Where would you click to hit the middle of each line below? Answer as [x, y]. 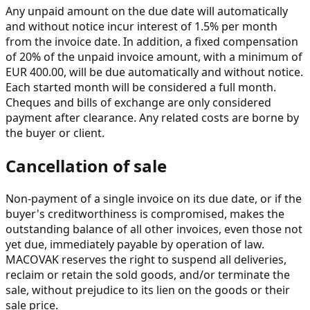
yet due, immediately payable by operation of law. [135, 244]
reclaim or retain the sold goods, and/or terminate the [148, 274]
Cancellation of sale [86, 165]
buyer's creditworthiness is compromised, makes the [145, 213]
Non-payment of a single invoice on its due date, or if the [154, 198]
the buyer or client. [55, 133]
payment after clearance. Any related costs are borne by [152, 117]
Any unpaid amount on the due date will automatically [147, 11]
